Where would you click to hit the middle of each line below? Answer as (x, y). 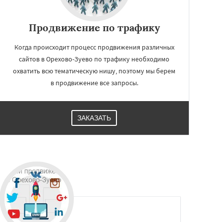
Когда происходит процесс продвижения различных (94, 47)
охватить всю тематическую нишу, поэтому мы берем (94, 71)
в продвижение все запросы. (94, 83)
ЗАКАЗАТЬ (94, 118)
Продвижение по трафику (94, 28)
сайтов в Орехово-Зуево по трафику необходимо (94, 59)
